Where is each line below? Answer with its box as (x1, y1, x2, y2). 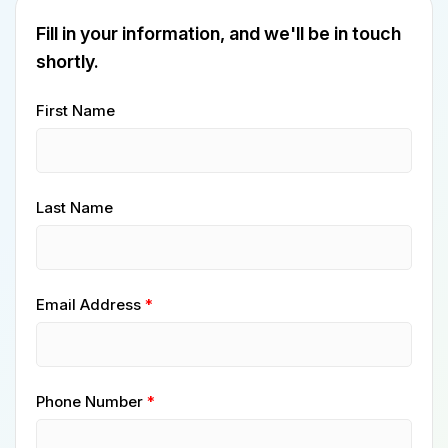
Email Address (36, 295, 141, 314)
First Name (36, 101, 115, 120)
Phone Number (36, 392, 143, 411)
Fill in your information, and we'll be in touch (36, 23, 401, 44)
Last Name (36, 198, 113, 217)
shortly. (36, 51, 99, 72)
